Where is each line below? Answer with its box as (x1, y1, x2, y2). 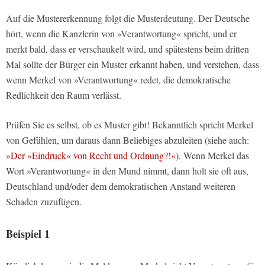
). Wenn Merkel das (176, 149, 249, 162)
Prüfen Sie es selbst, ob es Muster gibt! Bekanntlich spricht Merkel (6, 118, 253, 131)
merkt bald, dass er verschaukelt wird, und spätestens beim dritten (6, 43, 249, 56)
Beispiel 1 (6, 226, 50, 242)
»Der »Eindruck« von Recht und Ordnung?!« (6, 149, 176, 162)
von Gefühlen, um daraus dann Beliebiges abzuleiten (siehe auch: (6, 134, 249, 147)
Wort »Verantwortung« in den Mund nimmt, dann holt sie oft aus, (6, 164, 248, 177)
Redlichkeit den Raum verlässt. (6, 89, 121, 102)
